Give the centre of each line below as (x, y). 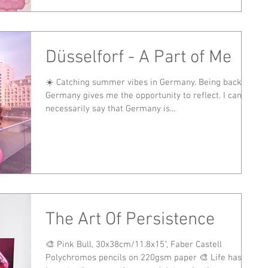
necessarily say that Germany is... (110, 109)
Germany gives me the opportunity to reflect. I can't (134, 95)
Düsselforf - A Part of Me (138, 57)
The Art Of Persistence (130, 220)
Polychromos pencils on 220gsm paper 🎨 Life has (144, 258)
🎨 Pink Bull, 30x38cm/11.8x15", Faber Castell (134, 245)
